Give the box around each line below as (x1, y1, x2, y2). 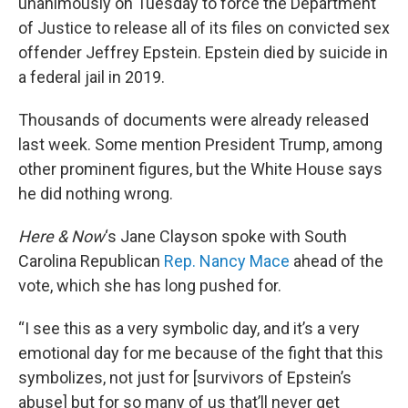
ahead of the (293, 251, 383, 270)
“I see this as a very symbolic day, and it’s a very (18, 319, 360, 338)
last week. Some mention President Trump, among (18, 135, 382, 154)
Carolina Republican (18, 251, 164, 270)
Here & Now (18, 227, 105, 246)
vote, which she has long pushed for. (18, 276, 281, 295)
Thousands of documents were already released (18, 110, 369, 129)
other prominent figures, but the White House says (18, 159, 382, 178)
